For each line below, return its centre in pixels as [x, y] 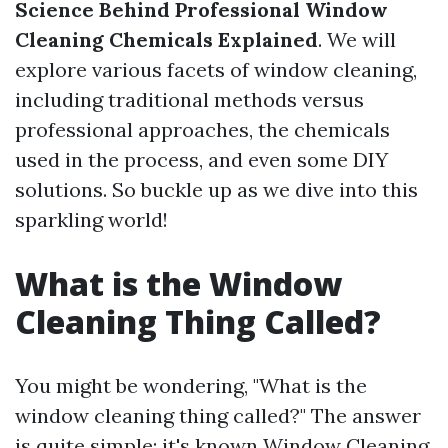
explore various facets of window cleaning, [216, 69]
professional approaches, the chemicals [202, 129]
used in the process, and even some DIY [201, 159]
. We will [357, 39]
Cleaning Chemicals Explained [166, 39]
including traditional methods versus [189, 99]
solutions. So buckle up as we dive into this [216, 189]
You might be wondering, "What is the [191, 385]
